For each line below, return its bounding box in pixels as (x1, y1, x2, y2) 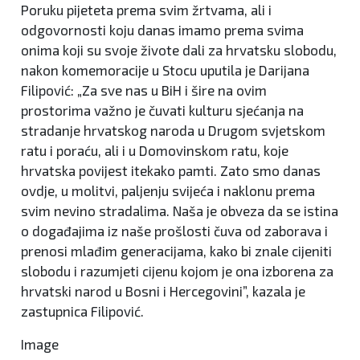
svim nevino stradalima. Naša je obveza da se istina (21, 202, 338, 219)
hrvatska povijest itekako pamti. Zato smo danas (21, 162, 321, 178)
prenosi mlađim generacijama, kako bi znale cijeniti (21, 242, 332, 259)
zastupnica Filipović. (21, 302, 144, 319)
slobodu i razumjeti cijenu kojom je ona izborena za (21, 262, 333, 279)
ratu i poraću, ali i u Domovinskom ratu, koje (21, 141, 288, 158)
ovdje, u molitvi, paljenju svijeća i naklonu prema (21, 182, 315, 198)
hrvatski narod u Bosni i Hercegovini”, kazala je (21, 282, 305, 299)
